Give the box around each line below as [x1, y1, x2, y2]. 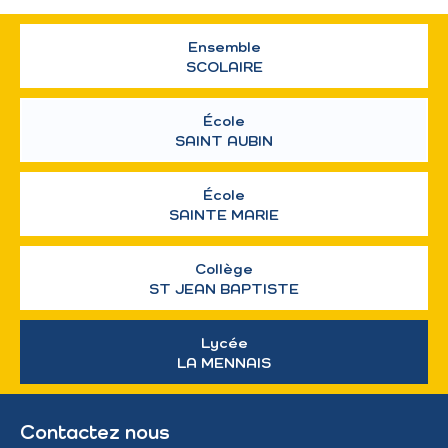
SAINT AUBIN [175, 133, 273, 149]
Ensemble [187, 39, 261, 55]
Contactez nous [20, 424, 170, 445]
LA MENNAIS [177, 355, 271, 371]
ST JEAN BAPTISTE [149, 281, 299, 297]
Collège [195, 261, 253, 277]
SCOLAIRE [185, 59, 263, 75]
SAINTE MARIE [169, 207, 279, 223]
